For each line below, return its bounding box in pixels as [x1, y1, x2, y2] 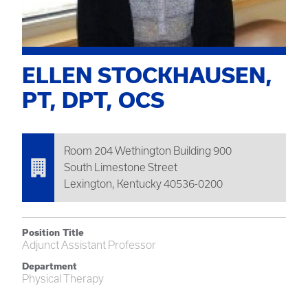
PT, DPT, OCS [22, 87, 164, 112]
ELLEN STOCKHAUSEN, [22, 63, 272, 87]
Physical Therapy [22, 272, 104, 285]
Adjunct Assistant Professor [22, 239, 156, 251]
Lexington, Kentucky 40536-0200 [64, 177, 223, 190]
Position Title [22, 227, 84, 238]
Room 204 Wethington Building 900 [64, 144, 232, 157]
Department [22, 261, 77, 272]
